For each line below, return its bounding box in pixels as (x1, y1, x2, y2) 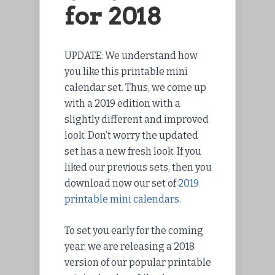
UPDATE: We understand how (64, 49, 198, 61)
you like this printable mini (64, 65, 188, 77)
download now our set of (64, 177, 176, 189)
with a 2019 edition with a (64, 97, 180, 109)
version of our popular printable (64, 256, 211, 268)
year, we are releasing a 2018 (64, 240, 195, 252)
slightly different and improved (64, 113, 209, 125)
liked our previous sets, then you (64, 161, 212, 173)
